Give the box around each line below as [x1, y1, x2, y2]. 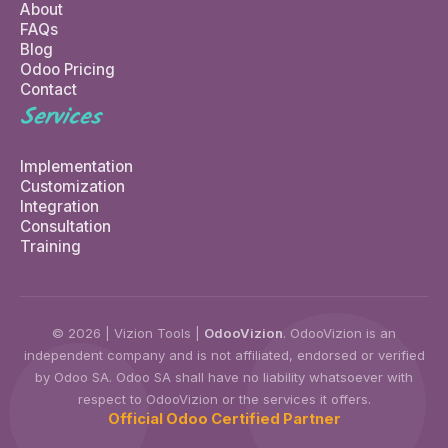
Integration [20, 196, 99, 216]
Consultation [20, 216, 111, 236]
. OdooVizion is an [283, 324, 396, 341]
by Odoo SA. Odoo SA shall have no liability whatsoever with [35, 368, 413, 385]
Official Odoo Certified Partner [107, 409, 341, 428]
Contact [20, 79, 77, 99]
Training [20, 236, 81, 256]
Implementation [20, 156, 133, 176]
